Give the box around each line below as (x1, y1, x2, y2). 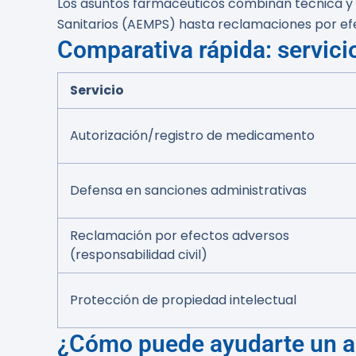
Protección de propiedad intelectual (70, 291, 296, 309)
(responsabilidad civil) (70, 246, 207, 264)
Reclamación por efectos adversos (70, 226, 289, 245)
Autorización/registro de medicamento (70, 126, 315, 145)
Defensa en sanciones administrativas (70, 181, 307, 199)
